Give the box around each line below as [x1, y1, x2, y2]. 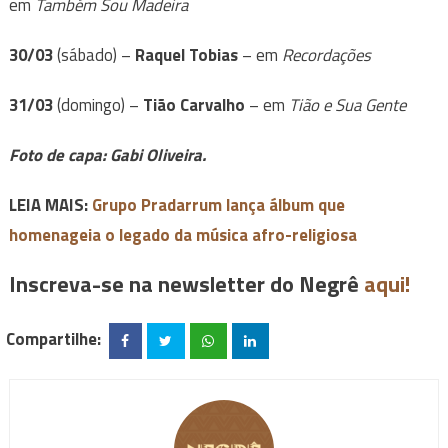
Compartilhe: [6, 325, 102, 352]
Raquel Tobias [134, 42, 238, 69]
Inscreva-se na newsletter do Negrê [8, 267, 364, 302]
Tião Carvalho [142, 92, 245, 119]
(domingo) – [52, 92, 143, 119]
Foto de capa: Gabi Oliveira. [8, 142, 206, 169]
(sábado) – [52, 42, 135, 69]
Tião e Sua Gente [288, 92, 406, 119]
